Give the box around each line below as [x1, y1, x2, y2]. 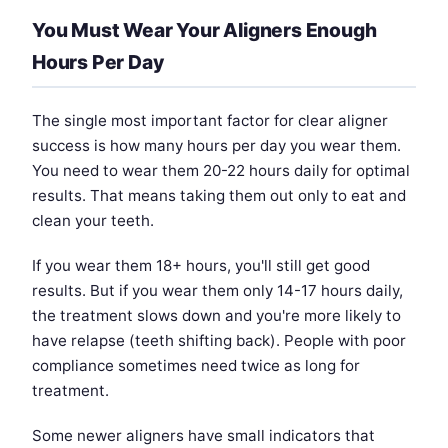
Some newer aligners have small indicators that [32, 426, 375, 446]
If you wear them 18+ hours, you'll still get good [32, 256, 370, 276]
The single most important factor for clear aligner [32, 111, 388, 131]
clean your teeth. [32, 211, 154, 231]
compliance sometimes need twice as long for [32, 356, 360, 376]
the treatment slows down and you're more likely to [32, 306, 401, 326]
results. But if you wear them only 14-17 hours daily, [32, 281, 403, 301]
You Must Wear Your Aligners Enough [32, 18, 377, 43]
